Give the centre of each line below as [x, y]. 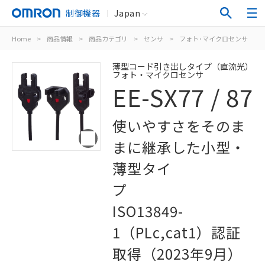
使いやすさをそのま [179, 126]
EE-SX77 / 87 [183, 97]
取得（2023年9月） [177, 253]
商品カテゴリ [108, 38]
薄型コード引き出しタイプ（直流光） [183, 66]
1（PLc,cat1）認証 [177, 232]
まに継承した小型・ [179, 147]
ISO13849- [148, 211]
